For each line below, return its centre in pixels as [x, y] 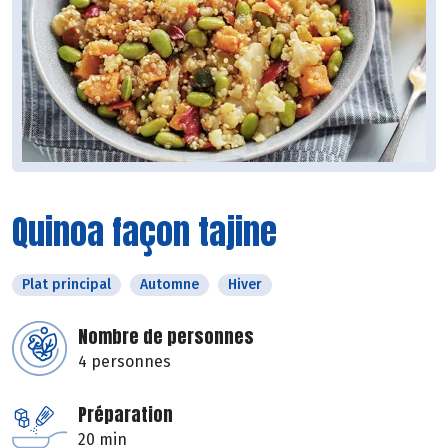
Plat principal [66, 285]
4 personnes [124, 362]
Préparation [125, 415]
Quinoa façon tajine [144, 232]
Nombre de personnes [166, 337]
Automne [169, 285]
